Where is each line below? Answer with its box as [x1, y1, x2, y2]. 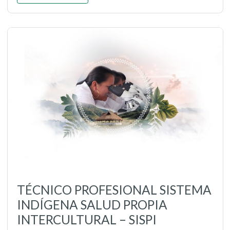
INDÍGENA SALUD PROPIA [16, 197, 167, 212]
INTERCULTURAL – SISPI [16, 212, 157, 227]
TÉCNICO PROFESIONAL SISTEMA [16, 182, 212, 197]
